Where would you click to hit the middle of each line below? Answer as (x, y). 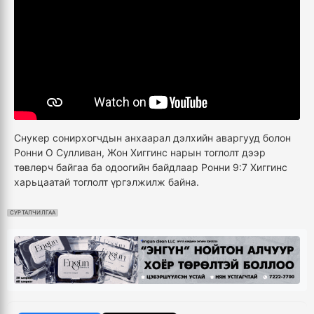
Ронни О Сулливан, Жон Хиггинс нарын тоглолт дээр (140, 153)
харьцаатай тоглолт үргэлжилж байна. (108, 182)
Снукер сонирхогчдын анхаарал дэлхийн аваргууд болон (152, 138)
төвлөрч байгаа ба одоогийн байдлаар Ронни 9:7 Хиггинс (151, 168)
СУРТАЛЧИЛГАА (33, 213)
